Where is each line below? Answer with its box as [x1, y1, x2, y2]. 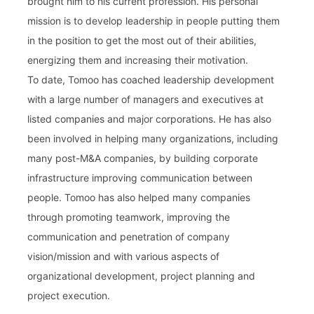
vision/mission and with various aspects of [27, 250, 220, 262]
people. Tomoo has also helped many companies [27, 191, 251, 203]
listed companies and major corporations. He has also [27, 112, 272, 125]
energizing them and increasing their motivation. [27, 53, 249, 66]
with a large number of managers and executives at [27, 93, 264, 105]
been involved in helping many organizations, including [27, 132, 279, 144]
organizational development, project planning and [27, 269, 256, 282]
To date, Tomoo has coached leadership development [27, 73, 275, 86]
